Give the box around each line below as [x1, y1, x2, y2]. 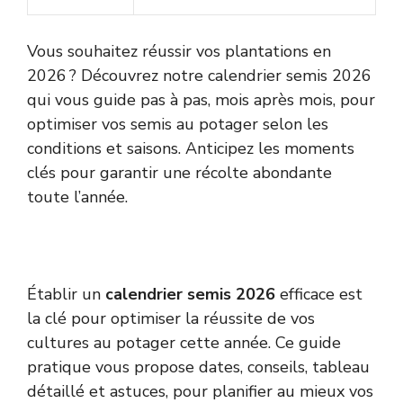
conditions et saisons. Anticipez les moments [27, 137, 354, 159]
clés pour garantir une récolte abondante [27, 161, 332, 184]
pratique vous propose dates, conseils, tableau [27, 355, 370, 378]
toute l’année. [27, 185, 128, 208]
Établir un [27, 282, 105, 305]
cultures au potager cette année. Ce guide [27, 331, 341, 354]
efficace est [275, 282, 363, 305]
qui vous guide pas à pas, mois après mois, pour [27, 88, 375, 111]
